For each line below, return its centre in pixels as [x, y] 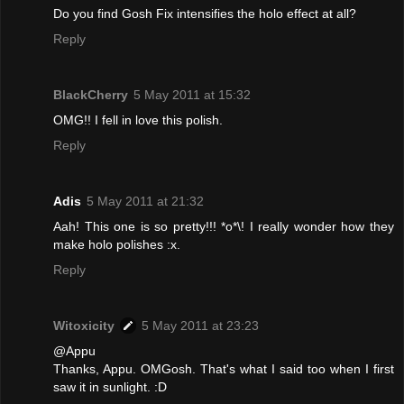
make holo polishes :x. [117, 244]
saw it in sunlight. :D [110, 386]
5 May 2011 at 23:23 [200, 325]
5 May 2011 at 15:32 [192, 94]
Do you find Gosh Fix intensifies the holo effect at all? [205, 13]
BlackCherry [91, 94]
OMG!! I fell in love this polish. [138, 119]
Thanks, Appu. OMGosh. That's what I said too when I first [224, 368]
